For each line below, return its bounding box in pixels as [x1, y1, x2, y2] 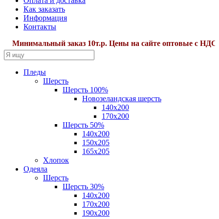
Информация [23, 14, 67, 22]
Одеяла [23, 165, 47, 174]
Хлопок [43, 156, 69, 165]
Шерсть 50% [63, 121, 104, 130]
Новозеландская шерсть [82, 94, 161, 103]
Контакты [23, 22, 56, 31]
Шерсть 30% [63, 182, 104, 191]
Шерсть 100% [63, 86, 108, 94]
